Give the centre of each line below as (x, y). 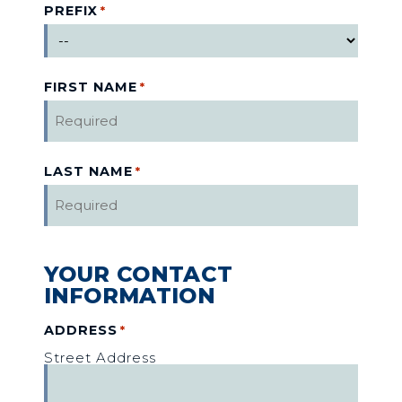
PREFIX (70, 10)
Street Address (100, 357)
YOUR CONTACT (138, 274)
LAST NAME (88, 171)
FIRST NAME (90, 87)
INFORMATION (129, 295)
